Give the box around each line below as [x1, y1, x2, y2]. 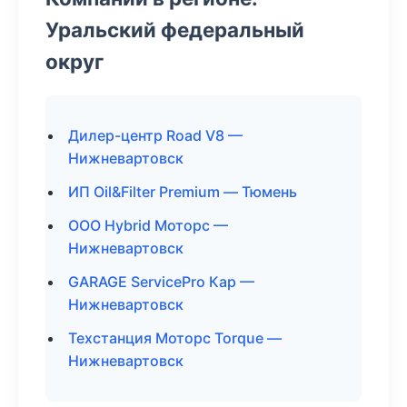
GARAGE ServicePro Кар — [68, 273, 254, 291]
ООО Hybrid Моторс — [68, 216, 228, 234]
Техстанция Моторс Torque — [68, 329, 282, 347]
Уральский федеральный [45, 17, 304, 42]
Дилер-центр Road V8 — [68, 126, 243, 144]
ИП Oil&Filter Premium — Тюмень [68, 183, 297, 201]
